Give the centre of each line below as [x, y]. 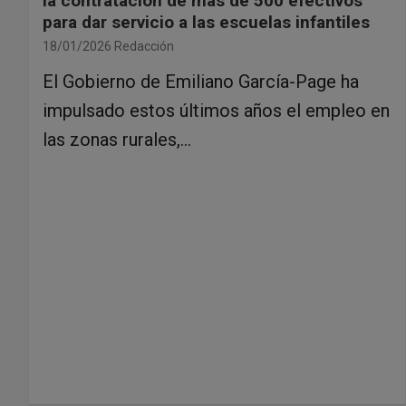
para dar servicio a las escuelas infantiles [206, 22]
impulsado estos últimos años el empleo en [216, 110]
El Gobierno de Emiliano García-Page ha [201, 81]
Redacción [144, 46]
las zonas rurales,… [117, 139]
